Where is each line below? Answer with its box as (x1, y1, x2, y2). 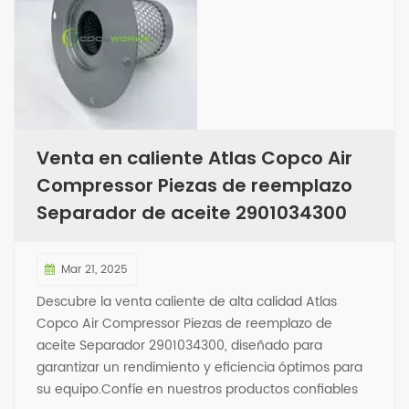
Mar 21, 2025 (61, 260, 128, 278)
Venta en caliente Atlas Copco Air (37, 144, 352, 171)
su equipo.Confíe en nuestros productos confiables (37, 378, 358, 400)
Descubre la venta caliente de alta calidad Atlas (37, 290, 337, 312)
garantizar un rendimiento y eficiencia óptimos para (37, 356, 362, 378)
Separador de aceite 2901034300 (37, 199, 347, 225)
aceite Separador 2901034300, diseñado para (37, 334, 322, 356)
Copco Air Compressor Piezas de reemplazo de (37, 312, 332, 334)
